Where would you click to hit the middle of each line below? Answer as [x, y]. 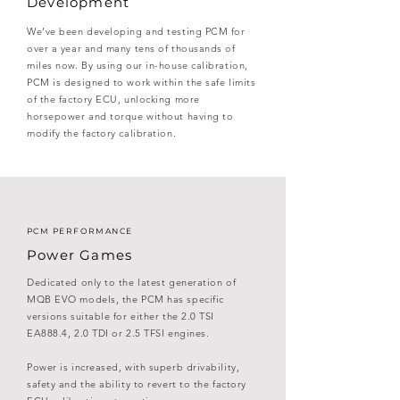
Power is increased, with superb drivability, [133, 367]
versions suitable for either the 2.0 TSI [121, 316]
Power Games [80, 255]
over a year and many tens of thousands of [131, 48]
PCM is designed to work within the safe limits [142, 82]
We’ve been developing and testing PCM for [136, 31]
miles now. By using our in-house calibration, [137, 65]
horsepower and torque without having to [130, 116]
